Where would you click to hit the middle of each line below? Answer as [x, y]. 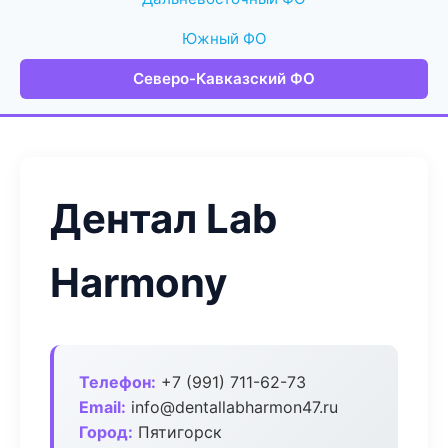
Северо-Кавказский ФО [224, 78]
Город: [106, 432]
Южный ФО [224, 38]
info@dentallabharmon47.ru [232, 407]
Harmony [138, 282]
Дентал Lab [163, 218]
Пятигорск [177, 432]
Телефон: [117, 382]
